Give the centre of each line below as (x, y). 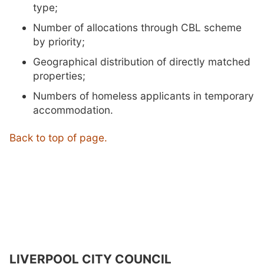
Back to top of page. (58, 137)
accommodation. (73, 110)
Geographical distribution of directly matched (142, 62)
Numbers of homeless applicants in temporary (143, 96)
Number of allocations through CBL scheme (137, 28)
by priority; (59, 42)
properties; (59, 76)
